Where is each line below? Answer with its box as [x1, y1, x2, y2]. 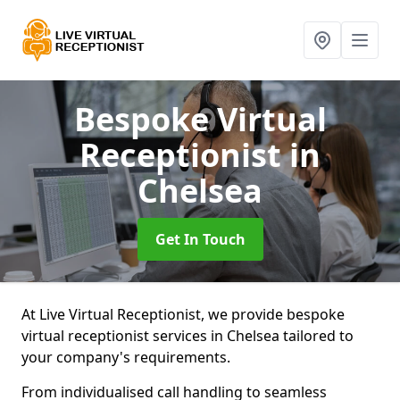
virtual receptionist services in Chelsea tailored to [21, 326, 354, 346]
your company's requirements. [21, 347, 234, 367]
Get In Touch [154, 229, 246, 249]
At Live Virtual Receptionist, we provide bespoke [21, 304, 345, 324]
